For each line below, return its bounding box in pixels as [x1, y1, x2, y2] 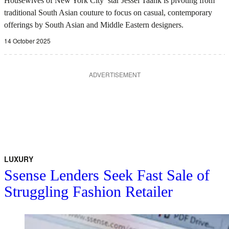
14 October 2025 [4, 36, 51, 45]
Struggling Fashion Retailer [4, 182, 173, 200]
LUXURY [4, 153, 33, 164]
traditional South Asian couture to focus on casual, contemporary [4, 8, 212, 17]
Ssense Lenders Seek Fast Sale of [4, 166, 210, 184]
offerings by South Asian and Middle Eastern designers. [4, 20, 184, 29]
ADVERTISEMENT [88, 70, 141, 79]
